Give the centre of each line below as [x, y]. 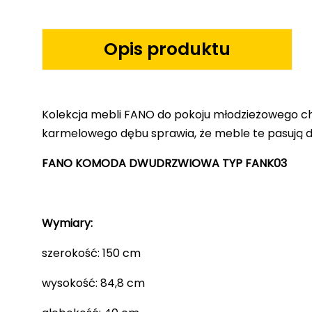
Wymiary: [67, 223]
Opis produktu [167, 49]
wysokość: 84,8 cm [93, 283]
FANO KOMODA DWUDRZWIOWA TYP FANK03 [164, 163]
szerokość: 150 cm [91, 253]
